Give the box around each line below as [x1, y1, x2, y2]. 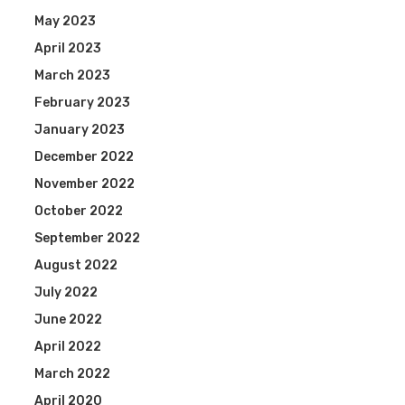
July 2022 [33, 285, 98, 300]
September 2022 [33, 231, 140, 246]
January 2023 [33, 122, 125, 137]
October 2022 [33, 203, 123, 219]
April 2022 [33, 339, 101, 354]
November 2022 [33, 176, 135, 192]
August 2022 [33, 258, 118, 273]
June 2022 [33, 312, 102, 327]
